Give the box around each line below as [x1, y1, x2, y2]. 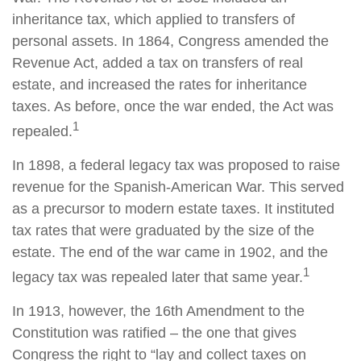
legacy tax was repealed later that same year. [12, 269, 303, 285]
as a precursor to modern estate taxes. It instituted [12, 201, 334, 217]
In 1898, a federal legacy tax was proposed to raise [12, 157, 340, 173]
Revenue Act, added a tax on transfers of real [12, 55, 303, 71]
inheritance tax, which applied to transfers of [12, 11, 295, 27]
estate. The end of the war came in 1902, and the [12, 244, 328, 260]
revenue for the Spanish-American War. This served [12, 179, 344, 195]
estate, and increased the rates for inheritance [12, 77, 307, 93]
